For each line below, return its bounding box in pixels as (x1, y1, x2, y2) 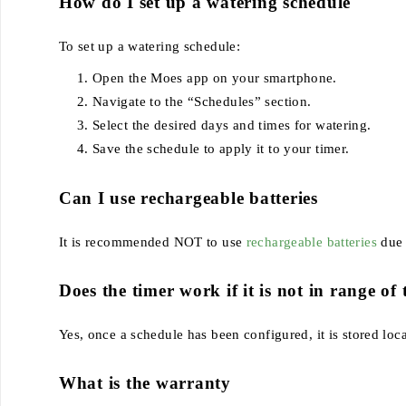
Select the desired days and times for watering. (92, 117, 372, 132)
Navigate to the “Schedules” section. (92, 93, 312, 109)
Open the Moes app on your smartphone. (92, 70, 337, 85)
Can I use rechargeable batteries (58, 188, 318, 208)
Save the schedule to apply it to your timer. (92, 140, 350, 156)
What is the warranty (58, 372, 231, 392)
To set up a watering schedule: (58, 38, 240, 53)
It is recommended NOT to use (58, 234, 246, 249)
